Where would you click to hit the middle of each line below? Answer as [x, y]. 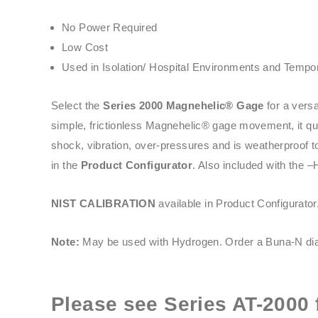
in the [66, 165]
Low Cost [85, 47]
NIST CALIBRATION [105, 204]
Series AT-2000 [237, 305]
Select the [77, 105]
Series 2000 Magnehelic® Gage [183, 105]
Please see [108, 305]
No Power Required [110, 27]
